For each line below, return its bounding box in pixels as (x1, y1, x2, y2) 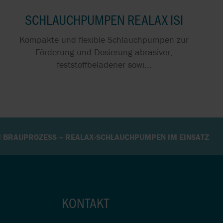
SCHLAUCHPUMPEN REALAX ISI (25, 10, 184, 28)
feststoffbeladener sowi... (56, 59, 152, 70)
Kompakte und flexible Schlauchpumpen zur (19, 34, 189, 45)
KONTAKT (61, 194, 109, 212)
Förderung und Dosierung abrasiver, (35, 46, 173, 58)
